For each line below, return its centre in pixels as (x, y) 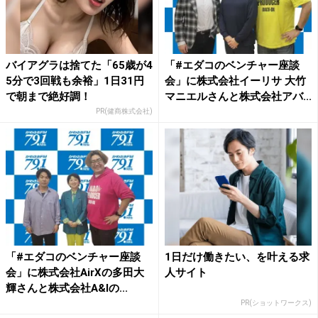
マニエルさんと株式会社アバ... (238, 96)
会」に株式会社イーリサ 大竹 (235, 81)
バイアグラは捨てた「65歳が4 (79, 65)
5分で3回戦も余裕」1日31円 (75, 81)
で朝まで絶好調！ (48, 96)
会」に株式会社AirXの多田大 (75, 273)
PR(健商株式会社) (124, 111)
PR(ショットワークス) (276, 303)
